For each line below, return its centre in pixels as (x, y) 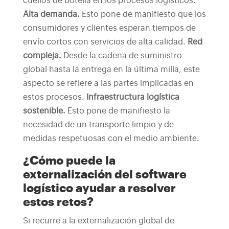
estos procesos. (53, 97)
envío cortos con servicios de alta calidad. (104, 42)
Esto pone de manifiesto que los (144, 14)
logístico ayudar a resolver (99, 188)
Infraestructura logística (133, 97)
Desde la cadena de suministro (122, 56)
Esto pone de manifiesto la (119, 111)
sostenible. (45, 111)
